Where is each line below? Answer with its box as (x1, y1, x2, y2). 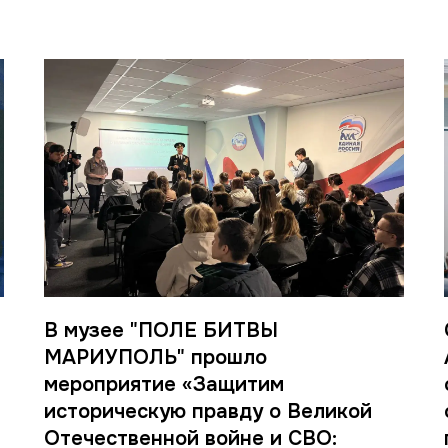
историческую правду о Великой (44, 398, 372, 424)
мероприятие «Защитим (44, 371, 284, 397)
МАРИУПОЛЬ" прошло (44, 344, 267, 370)
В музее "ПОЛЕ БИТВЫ (44, 317, 278, 343)
